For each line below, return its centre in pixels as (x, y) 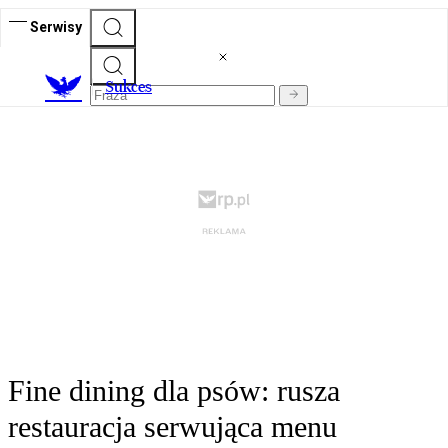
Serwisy (56, 26)
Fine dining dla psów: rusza (174, 391)
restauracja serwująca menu (172, 427)
